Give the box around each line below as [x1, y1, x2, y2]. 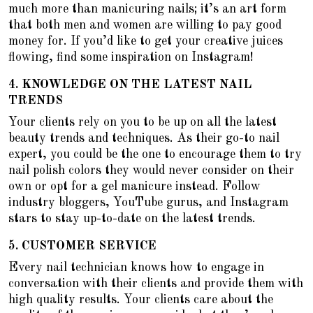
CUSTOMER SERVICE [22, 240, 156, 253]
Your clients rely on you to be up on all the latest [8, 116, 277, 129]
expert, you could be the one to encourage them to [8, 148, 284, 161]
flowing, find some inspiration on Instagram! [8, 51, 254, 64]
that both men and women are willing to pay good [8, 19, 282, 32]
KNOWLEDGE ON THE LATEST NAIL [22, 78, 252, 92]
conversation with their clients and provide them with [8, 277, 303, 291]
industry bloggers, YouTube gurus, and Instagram [8, 196, 289, 210]
